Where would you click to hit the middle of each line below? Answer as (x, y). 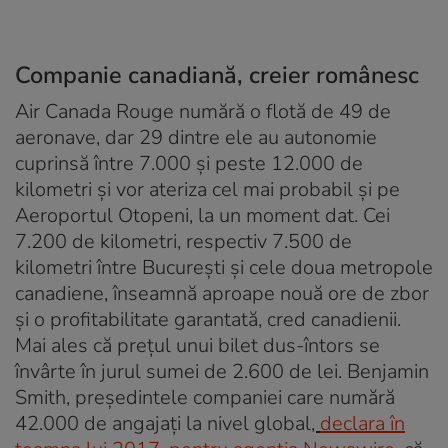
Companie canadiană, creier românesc (217, 74)
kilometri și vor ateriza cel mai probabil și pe (207, 189)
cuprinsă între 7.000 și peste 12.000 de (189, 163)
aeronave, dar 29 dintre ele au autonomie (196, 137)
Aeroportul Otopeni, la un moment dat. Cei (202, 215)
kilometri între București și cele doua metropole (224, 267)
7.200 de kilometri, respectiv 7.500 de (183, 241)
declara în (362, 423)
